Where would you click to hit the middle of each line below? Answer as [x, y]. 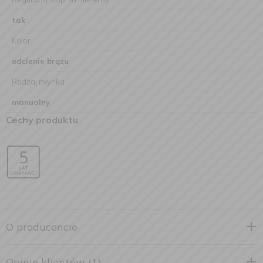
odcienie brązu [40, 61]
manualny [31, 102]
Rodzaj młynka [38, 82]
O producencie [42, 227]
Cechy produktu [42, 120]
